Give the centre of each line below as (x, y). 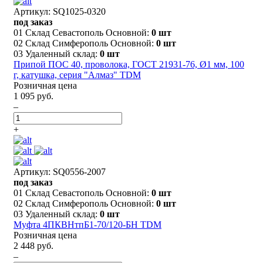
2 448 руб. (33, 245)
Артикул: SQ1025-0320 (60, 11)
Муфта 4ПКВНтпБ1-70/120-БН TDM (87, 224)
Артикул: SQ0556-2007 (60, 171)
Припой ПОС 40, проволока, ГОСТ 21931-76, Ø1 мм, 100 (129, 64)
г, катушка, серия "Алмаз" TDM (77, 75)
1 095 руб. (33, 96)
